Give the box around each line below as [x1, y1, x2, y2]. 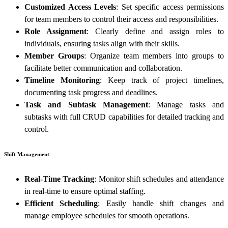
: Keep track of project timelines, [99, 75, 224, 84]
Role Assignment [24, 26, 87, 36]
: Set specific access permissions [116, 2, 224, 11]
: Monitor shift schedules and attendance [94, 174, 224, 183]
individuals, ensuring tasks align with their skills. [24, 39, 180, 48]
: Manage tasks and [148, 100, 224, 109]
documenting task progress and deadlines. [24, 88, 158, 97]
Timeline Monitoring [24, 75, 100, 84]
